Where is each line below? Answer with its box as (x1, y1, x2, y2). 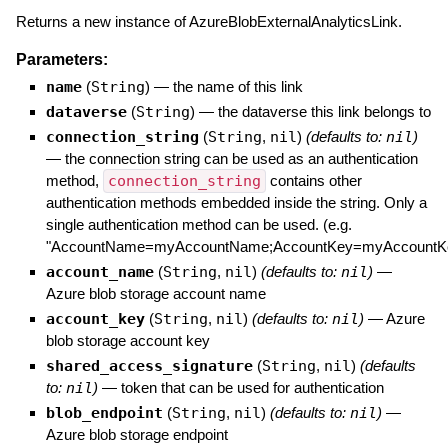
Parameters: (15, 51, 108, 69)
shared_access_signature (45, 357, 253, 376)
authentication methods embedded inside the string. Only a (45, 194, 427, 212)
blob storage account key (45, 332, 210, 350)
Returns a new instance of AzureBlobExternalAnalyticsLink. (15, 13, 402, 31)
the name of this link (172, 78, 303, 96)
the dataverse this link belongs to (217, 103, 431, 121)
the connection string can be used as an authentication (64, 150, 418, 168)
